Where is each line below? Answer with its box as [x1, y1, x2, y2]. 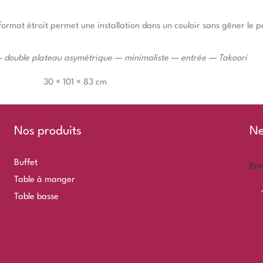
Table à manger [14, 175, 76, 184]
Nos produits [14, 125, 82, 137]
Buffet [14, 158, 38, 167]
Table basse [14, 192, 59, 201]
